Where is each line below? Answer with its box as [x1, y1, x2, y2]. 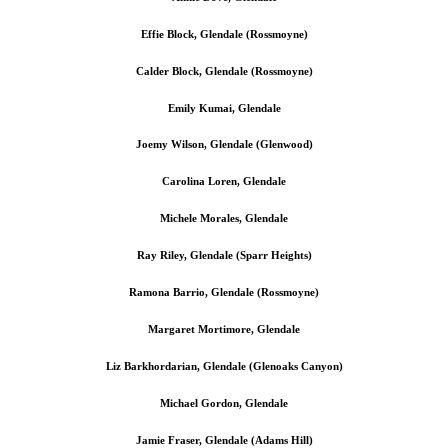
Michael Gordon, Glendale [160, 397, 288, 410]
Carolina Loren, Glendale [162, 175, 286, 188]
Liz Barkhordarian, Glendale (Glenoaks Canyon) [105, 360, 343, 373]
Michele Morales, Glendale [160, 212, 288, 225]
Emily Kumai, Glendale [167, 101, 281, 114]
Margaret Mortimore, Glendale [148, 323, 300, 336]
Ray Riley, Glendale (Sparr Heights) [136, 249, 312, 262]
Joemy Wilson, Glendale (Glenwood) [135, 138, 313, 151]
